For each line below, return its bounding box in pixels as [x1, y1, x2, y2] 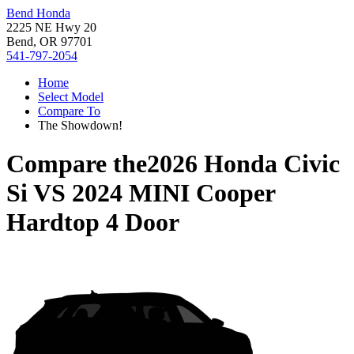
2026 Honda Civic [147, 149, 340, 179]
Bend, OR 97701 [6, 35, 92, 48]
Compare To [38, 104, 100, 118]
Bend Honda [6, 6, 70, 20]
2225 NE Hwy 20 [6, 21, 96, 34]
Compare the [6, 149, 147, 179]
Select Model [38, 90, 104, 104]
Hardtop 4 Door [6, 208, 179, 237]
